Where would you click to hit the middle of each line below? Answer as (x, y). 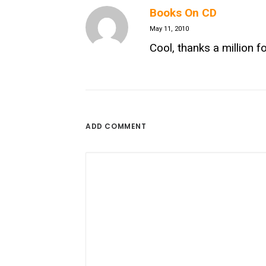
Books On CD (183, 13)
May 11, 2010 (169, 29)
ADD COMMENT (116, 126)
